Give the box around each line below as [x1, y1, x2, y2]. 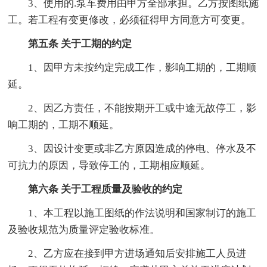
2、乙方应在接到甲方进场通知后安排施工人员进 [28, 247, 247, 259]
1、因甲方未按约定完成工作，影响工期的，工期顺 [28, 61, 257, 73]
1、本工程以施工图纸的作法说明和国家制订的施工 [28, 207, 257, 219]
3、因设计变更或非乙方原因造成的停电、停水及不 [28, 142, 257, 154]
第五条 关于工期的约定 [28, 38, 132, 49]
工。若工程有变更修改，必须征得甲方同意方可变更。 [8, 14, 252, 26]
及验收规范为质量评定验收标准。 [8, 223, 160, 235]
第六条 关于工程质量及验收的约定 [28, 183, 183, 195]
